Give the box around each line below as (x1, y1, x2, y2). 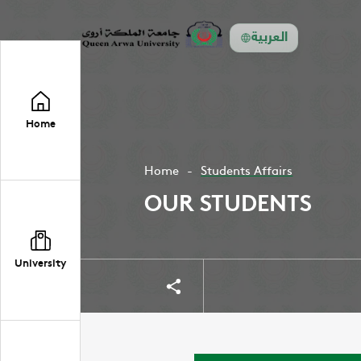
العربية (251, 29, 288, 46)
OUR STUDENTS (144, 185, 313, 218)
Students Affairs (201, 161, 293, 178)
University (15, 254, 66, 270)
